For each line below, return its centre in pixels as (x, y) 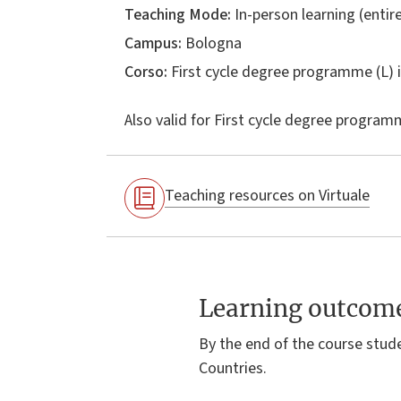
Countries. (233, 368)
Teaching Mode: (178, 14)
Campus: (153, 43)
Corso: (146, 72)
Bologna (212, 43)
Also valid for (167, 120)
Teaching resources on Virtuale (267, 196)
